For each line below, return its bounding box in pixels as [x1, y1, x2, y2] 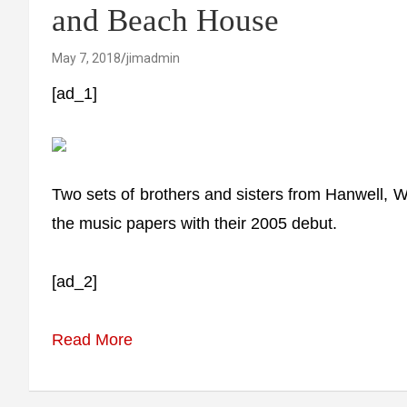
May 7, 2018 [52, 51, 121, 65]
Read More [52, 331, 133, 349]
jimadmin [126, 51, 180, 65]
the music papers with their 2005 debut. [52, 214, 337, 233]
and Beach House [52, 3, 279, 38]
